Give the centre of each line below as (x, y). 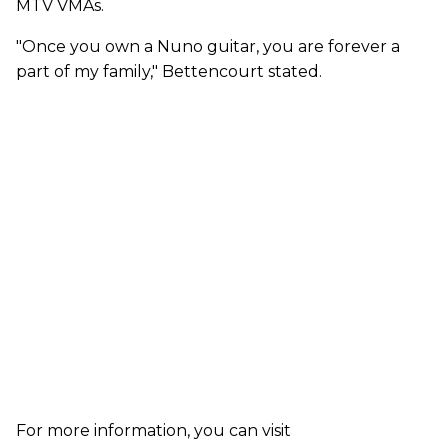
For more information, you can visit (153, 430)
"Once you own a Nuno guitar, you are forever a (208, 46)
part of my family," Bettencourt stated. (169, 71)
